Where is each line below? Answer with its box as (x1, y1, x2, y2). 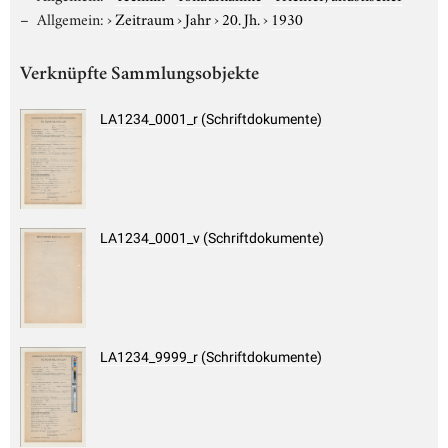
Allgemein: (36, 6, 104, 29)
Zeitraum (114, 6, 174, 29)
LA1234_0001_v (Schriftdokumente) (100, 230, 324, 247)
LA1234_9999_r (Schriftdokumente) (100, 349, 322, 366)
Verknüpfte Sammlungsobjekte (20, 65, 259, 85)
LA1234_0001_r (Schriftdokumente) (100, 111, 322, 128)
